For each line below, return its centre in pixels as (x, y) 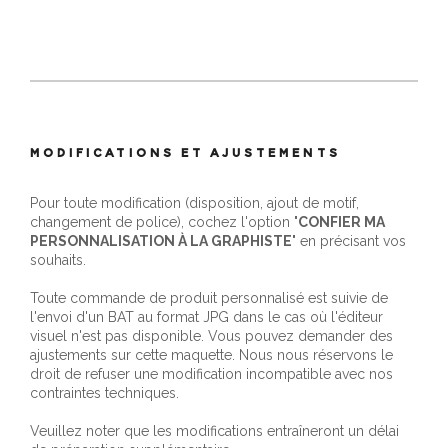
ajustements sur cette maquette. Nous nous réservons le (211, 354)
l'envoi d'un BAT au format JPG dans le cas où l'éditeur (206, 316)
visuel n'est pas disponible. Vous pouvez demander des (211, 335)
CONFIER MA (341, 221)
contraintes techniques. (104, 392)
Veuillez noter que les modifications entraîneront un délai (214, 430)
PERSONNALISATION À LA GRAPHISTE (161, 240)
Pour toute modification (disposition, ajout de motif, (194, 202)
